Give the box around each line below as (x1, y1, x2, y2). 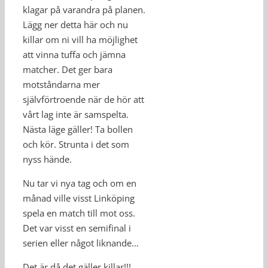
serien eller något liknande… (23, 237, 139, 249)
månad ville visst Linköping (23, 192, 135, 204)
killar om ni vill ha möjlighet (23, 33, 138, 45)
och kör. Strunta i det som (23, 138, 129, 150)
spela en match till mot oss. (23, 207, 135, 219)
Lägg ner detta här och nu (23, 19, 128, 31)
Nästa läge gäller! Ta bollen (23, 123, 133, 135)
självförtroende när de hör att (23, 93, 144, 105)
